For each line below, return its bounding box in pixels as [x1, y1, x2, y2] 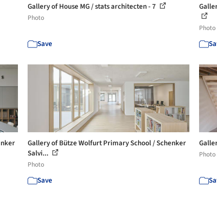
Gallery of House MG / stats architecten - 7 [28, 1, 158, 12]
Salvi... [28, 148, 50, 158]
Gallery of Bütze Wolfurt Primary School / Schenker [28, 138, 186, 148]
